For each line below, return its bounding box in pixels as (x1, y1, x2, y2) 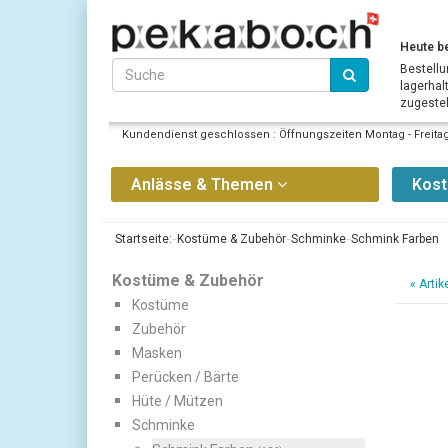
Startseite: (112, 232, 172, 247)
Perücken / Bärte (132, 369, 239, 386)
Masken (132, 345, 182, 362)
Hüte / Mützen (132, 393, 223, 410)
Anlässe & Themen (131, 175, 277, 195)
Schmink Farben (351, 232, 439, 247)
